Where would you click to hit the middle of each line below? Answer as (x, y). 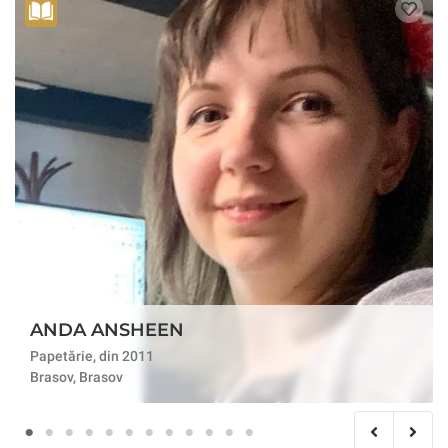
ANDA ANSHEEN (107, 330)
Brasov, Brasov (76, 377)
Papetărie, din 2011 (92, 356)
